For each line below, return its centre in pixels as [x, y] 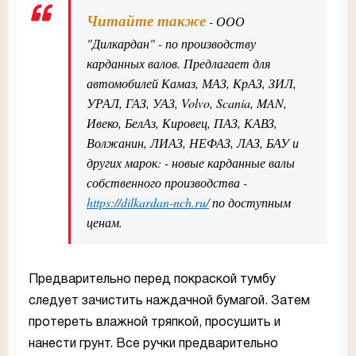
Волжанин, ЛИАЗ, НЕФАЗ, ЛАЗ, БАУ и [193, 143]
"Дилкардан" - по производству [171, 43]
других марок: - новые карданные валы [191, 163]
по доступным [250, 202]
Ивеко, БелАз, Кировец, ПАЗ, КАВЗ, [182, 123]
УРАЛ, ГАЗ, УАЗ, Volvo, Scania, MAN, [187, 103]
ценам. [104, 222]
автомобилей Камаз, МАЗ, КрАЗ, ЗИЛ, [192, 83]
